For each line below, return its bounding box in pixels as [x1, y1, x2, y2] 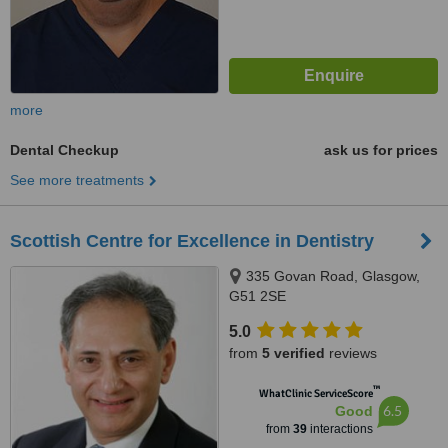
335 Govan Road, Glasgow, [246, 268, 420, 284]
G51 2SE [229, 288, 286, 304]
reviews [325, 345, 377, 361]
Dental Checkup [10, 142, 119, 158]
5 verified [262, 345, 325, 361]
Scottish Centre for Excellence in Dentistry [10, 231, 374, 251]
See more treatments [10, 172, 144, 188]
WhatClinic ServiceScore [258, 387, 373, 400]
